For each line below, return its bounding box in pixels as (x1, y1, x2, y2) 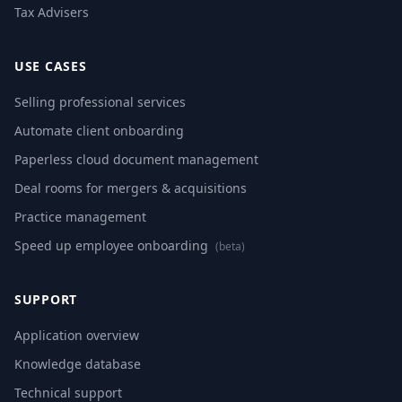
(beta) (215, 239, 245, 254)
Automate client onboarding (14, 122, 184, 139)
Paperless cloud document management (14, 151, 258, 168)
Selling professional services (14, 93, 186, 110)
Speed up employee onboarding (14, 237, 212, 254)
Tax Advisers (14, 4, 89, 21)
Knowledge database (14, 355, 141, 372)
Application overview (14, 327, 139, 344)
